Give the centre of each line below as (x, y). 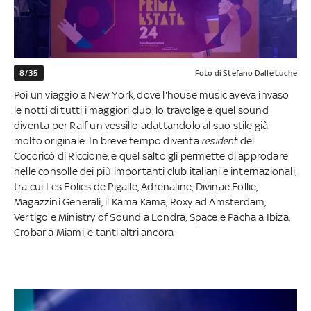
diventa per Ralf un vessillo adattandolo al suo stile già (141, 126)
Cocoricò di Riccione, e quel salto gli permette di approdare (151, 156)
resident (220, 141)
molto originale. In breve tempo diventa (108, 141)
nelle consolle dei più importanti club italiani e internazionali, (155, 171)
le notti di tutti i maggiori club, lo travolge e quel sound (141, 110)
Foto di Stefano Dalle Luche (246, 73)
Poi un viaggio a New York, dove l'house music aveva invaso (152, 95)
